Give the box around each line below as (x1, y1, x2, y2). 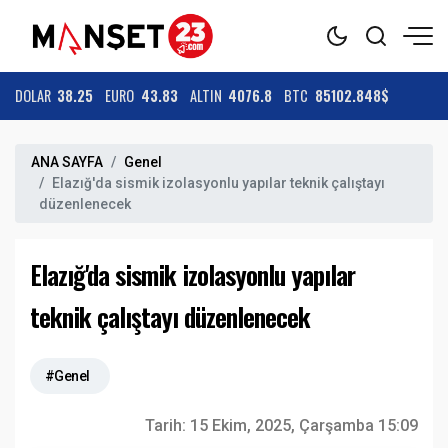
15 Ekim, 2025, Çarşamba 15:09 (190, 416, 418, 435)
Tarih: (145, 416, 190, 435)
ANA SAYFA (31, 154, 103, 170)
